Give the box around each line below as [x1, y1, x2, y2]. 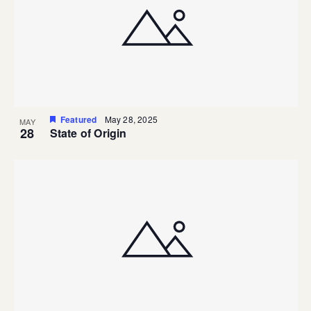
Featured [60, 113, 97, 126]
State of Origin [49, 125, 127, 142]
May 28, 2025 [104, 113, 158, 126]
